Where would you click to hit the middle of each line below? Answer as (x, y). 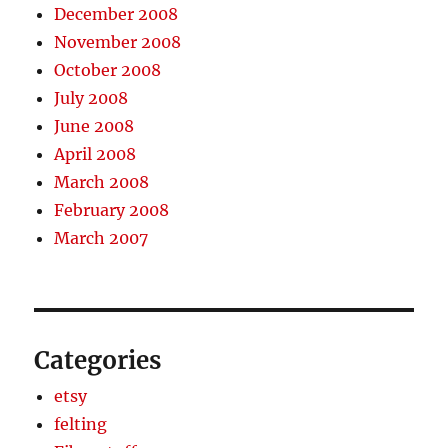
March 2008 (102, 181)
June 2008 (94, 125)
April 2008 (95, 153)
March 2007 (101, 237)
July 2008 (91, 97)
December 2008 (116, 13)
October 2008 (108, 69)
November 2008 (118, 41)
